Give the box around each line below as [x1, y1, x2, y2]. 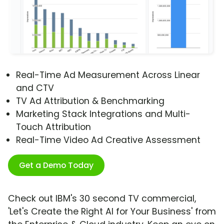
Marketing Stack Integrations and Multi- [16, 108, 190, 120]
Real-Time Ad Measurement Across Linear [16, 69, 200, 81]
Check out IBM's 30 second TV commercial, [8, 192, 196, 205]
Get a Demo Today [19, 159, 93, 171]
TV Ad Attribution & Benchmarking [16, 95, 164, 107]
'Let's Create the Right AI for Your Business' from [8, 205, 216, 218]
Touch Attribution [16, 121, 91, 133]
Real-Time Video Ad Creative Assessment [16, 134, 200, 146]
